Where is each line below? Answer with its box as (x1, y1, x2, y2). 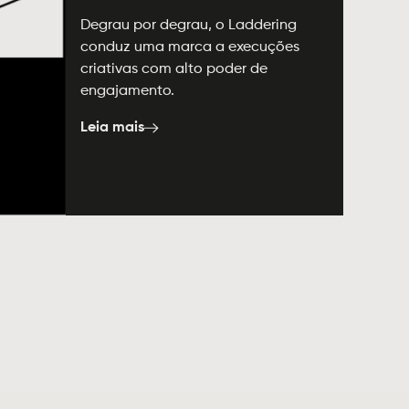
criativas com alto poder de (80, 62, 268, 78)
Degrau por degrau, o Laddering (80, 18, 298, 34)
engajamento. (80, 84, 175, 100)
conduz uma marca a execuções (80, 40, 300, 56)
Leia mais (80, 121, 145, 136)
